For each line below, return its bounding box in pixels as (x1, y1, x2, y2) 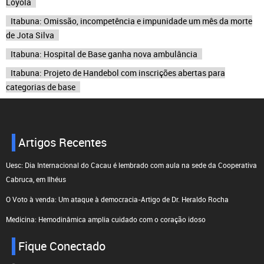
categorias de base (6, 81, 75, 93)
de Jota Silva (6, 29, 54, 41)
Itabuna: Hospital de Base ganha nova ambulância (11, 48, 197, 60)
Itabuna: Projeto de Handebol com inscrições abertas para (11, 67, 225, 78)
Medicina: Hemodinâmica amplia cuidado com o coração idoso (6, 214, 206, 224)
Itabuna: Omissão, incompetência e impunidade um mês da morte (11, 15, 252, 27)
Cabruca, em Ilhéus (6, 174, 66, 184)
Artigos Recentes (18, 134, 107, 150)
